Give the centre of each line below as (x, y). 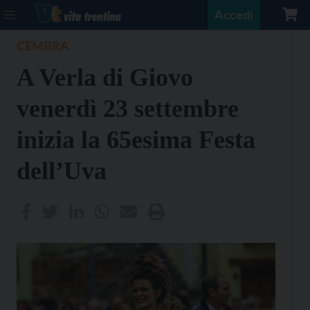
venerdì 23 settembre (128, 109)
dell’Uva (62, 171)
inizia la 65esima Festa (136, 140)
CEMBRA (43, 46)
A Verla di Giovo (105, 77)
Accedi (234, 15)
